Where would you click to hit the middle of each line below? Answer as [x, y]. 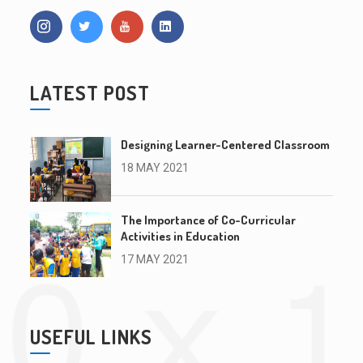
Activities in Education [181, 237]
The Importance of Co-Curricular [209, 220]
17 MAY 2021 [155, 260]
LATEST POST [90, 93]
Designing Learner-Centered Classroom [226, 145]
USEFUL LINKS [92, 337]
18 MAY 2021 [155, 168]
